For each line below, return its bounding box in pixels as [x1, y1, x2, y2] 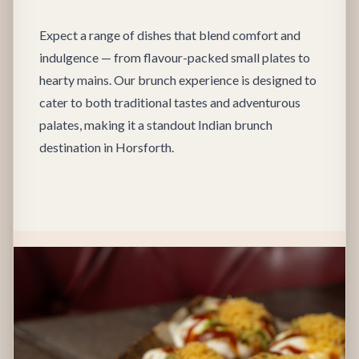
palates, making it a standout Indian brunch [39, 117, 272, 132]
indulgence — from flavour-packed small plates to [39, 50, 310, 65]
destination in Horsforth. [39, 139, 174, 155]
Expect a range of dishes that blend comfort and [39, 27, 301, 42]
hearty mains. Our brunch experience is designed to [39, 72, 317, 87]
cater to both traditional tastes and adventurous [39, 95, 301, 110]
